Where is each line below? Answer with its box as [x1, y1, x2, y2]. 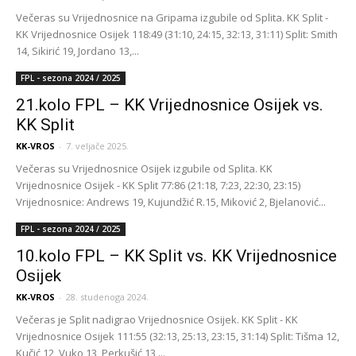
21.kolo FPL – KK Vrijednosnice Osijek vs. [16, 95, 323, 114]
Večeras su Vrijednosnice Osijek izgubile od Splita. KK [16, 161, 273, 176]
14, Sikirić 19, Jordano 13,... [16, 44, 139, 58]
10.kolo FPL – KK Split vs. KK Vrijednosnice [16, 246, 337, 265]
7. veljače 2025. [66, 140, 129, 152]
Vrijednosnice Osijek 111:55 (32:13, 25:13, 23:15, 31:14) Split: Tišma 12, [16, 329, 339, 343]
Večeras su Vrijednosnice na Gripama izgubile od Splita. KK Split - [16, 10, 328, 25]
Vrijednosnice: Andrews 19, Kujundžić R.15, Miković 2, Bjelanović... [16, 195, 326, 209]
